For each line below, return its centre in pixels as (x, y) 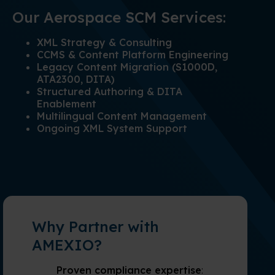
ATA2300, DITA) (76, 79)
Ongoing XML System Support (112, 129)
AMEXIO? (67, 245)
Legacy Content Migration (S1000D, (127, 67)
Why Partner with (95, 227)
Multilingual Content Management (122, 116)
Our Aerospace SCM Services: (119, 17)
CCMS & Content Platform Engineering (133, 55)
